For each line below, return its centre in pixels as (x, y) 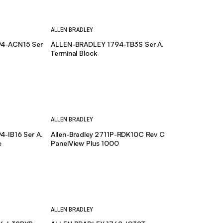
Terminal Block (74, 53)
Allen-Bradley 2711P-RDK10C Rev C (108, 134)
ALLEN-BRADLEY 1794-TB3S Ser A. (108, 44)
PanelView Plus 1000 (85, 143)
